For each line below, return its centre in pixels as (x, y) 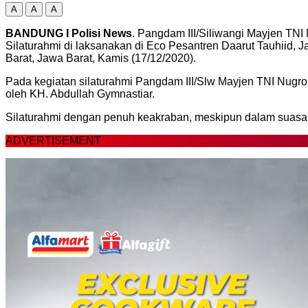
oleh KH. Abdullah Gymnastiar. (80, 93)
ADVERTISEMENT (53, 140)
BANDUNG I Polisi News (69, 33)
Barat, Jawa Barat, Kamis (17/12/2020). (101, 58)
